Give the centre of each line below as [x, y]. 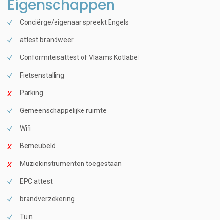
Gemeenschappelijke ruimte [63, 110]
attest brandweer [47, 40]
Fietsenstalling [42, 75]
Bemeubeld [38, 146]
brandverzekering [47, 199]
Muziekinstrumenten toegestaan [71, 163]
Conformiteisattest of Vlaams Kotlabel [79, 57]
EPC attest [36, 181]
